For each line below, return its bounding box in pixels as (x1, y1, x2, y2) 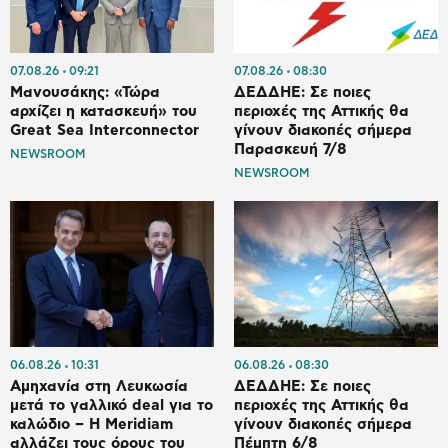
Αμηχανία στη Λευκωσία (10, 379, 188, 395)
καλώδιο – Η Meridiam (10, 417, 173, 433)
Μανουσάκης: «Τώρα (10, 84, 160, 100)
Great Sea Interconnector (10, 122, 199, 138)
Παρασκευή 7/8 (234, 141, 347, 157)
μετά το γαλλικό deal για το (10, 398, 213, 414)
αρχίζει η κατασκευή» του (10, 103, 197, 119)
